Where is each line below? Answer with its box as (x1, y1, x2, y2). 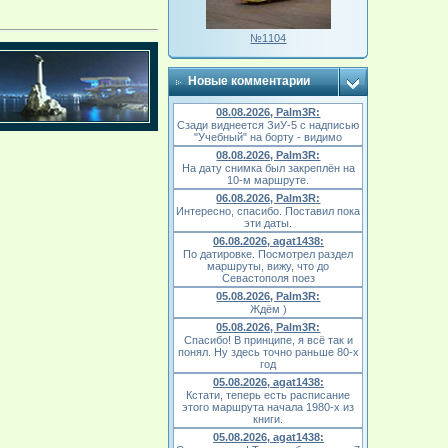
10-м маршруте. (227, 174, 310, 186)
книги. (253, 413, 284, 425)
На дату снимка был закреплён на (181, 162, 355, 174)
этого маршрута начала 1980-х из (182, 401, 355, 413)
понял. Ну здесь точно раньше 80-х (177, 346, 359, 358)
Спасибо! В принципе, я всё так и (183, 334, 353, 346)
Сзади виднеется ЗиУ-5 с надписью (177, 119, 360, 131)
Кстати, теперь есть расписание (186, 389, 351, 401)
